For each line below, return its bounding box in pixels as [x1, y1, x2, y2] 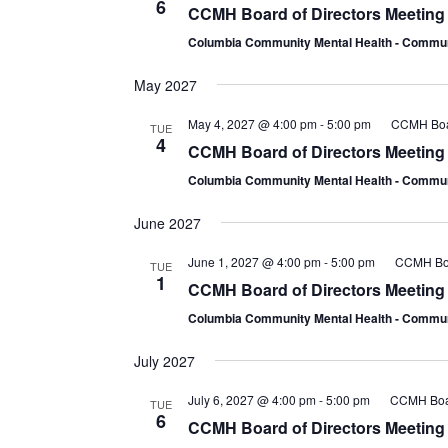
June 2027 [133, 212, 201, 233]
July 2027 [133, 350, 195, 371]
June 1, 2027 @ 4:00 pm [187, 252, 321, 270]
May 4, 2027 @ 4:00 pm [187, 114, 317, 132]
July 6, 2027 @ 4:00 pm [187, 390, 316, 408]
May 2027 [133, 74, 197, 95]
